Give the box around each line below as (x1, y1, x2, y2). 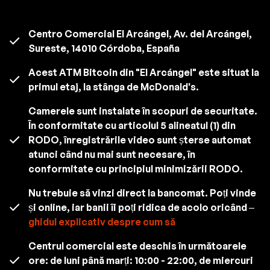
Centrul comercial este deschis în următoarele (28, 239, 246, 252)
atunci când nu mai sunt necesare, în (28, 148, 195, 160)
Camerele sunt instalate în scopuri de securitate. (28, 104, 257, 117)
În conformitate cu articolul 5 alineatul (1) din (28, 119, 236, 131)
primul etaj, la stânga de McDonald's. (28, 80, 199, 93)
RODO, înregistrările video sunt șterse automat (28, 133, 251, 146)
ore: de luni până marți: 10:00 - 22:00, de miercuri (28, 254, 253, 266)
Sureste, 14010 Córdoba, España (28, 42, 180, 54)
